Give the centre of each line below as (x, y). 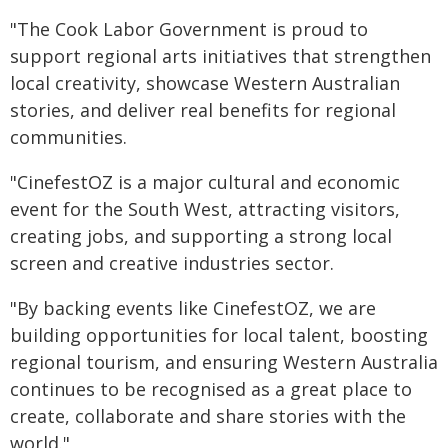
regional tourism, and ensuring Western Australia (224, 362)
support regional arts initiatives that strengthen (220, 56)
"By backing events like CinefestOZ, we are (193, 308)
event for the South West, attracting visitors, (205, 209)
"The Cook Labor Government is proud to (189, 29)
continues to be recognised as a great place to (211, 389)
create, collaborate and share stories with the (208, 416)
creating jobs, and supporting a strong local (201, 236)
